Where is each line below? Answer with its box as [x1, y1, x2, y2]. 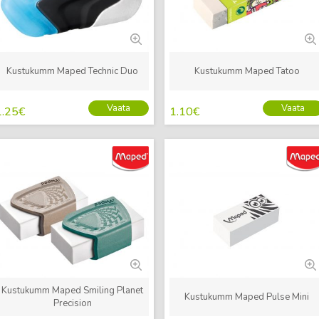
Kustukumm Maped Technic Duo [6, 64, 139, 78]
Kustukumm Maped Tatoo [194, 64, 300, 78]
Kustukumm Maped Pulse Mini [184, 290, 310, 303]
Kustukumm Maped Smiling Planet [1, 283, 144, 297]
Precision [53, 296, 92, 310]
